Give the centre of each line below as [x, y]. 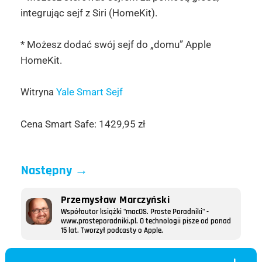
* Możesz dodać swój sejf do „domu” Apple [116, 45]
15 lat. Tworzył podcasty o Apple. [112, 231]
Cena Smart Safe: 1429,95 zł [83, 124]
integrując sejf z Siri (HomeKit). [89, 13]
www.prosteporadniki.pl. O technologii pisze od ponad [146, 221]
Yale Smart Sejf [89, 92]
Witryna [38, 92]
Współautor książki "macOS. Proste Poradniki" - [135, 212]
